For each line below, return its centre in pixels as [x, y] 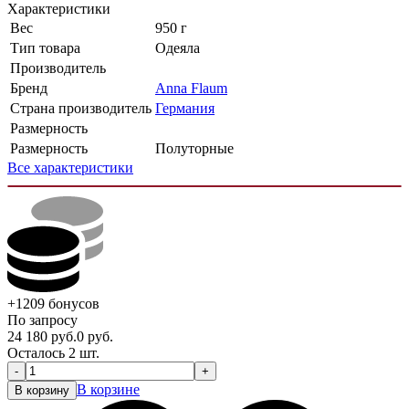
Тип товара [45, 48]
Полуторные [194, 149]
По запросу [42, 320]
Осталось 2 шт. [53, 353]
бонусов [74, 304]
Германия [185, 109]
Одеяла [178, 48]
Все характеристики [70, 168]
